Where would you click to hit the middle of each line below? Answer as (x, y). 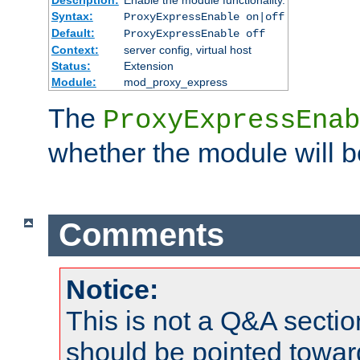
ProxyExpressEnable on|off (204, 16)
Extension (148, 65)
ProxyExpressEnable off (194, 33)
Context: (75, 49)
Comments (141, 235)
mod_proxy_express (175, 82)
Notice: (112, 289)
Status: (71, 65)
